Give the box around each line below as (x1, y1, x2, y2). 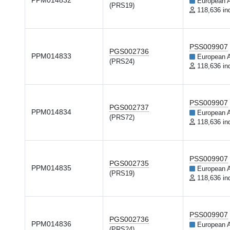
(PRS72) (109, 114, 135, 121)
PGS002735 (109, 159, 149, 167)
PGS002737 (109, 103, 149, 111)
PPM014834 (31, 108, 71, 116)
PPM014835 (31, 164, 71, 172)
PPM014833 (31, 52, 71, 60)
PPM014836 (31, 220, 71, 228)
